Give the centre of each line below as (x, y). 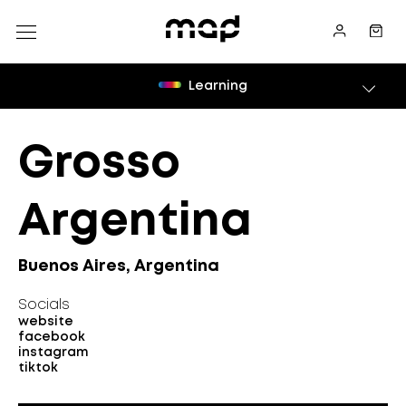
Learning (217, 86)
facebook (52, 337)
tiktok (38, 368)
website (46, 322)
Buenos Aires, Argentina (119, 266)
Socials (44, 305)
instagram (53, 353)
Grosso (99, 164)
